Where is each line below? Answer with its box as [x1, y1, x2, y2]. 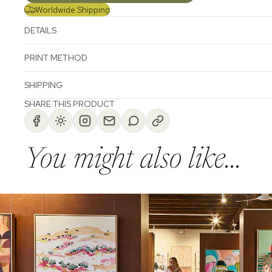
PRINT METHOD [24, 52, 87, 63]
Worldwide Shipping [35, 4, 110, 15]
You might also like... [24, 146, 242, 175]
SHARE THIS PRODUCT [24, 98, 115, 109]
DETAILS [24, 24, 56, 36]
